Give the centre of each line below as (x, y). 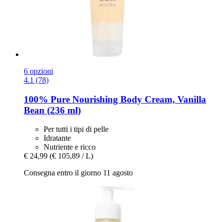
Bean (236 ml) (52, 110)
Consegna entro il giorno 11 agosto (78, 173)
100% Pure (47, 99)
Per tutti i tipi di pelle (76, 129)
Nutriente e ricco (70, 147)
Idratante (57, 138)
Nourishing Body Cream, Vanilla (138, 99)
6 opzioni (38, 71)
